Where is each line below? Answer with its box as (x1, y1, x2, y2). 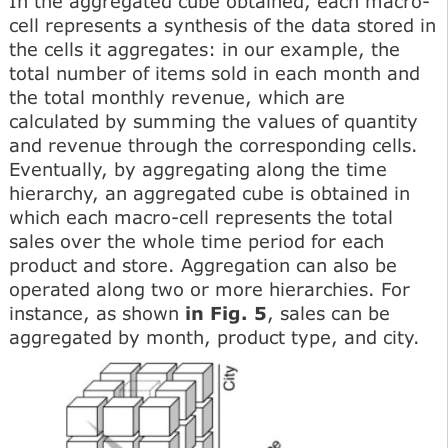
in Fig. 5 (185, 301, 267, 324)
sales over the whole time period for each (9, 229, 384, 252)
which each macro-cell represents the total (9, 205, 393, 228)
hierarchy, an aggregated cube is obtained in (9, 181, 410, 204)
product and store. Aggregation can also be (9, 253, 397, 276)
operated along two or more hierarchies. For (9, 277, 410, 300)
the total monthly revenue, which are (9, 85, 345, 108)
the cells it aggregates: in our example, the (9, 37, 400, 60)
